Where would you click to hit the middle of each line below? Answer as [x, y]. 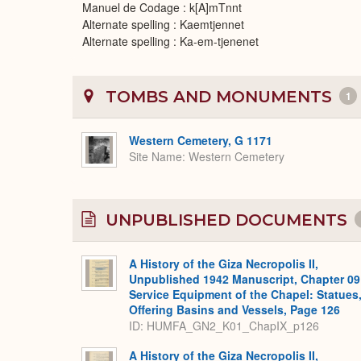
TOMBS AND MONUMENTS [219, 97]
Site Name [156, 157]
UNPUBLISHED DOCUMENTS [226, 220]
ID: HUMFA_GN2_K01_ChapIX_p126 [224, 326]
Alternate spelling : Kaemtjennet [163, 24]
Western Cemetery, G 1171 [201, 140]
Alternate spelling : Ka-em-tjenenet [170, 41]
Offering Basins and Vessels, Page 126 [234, 309]
